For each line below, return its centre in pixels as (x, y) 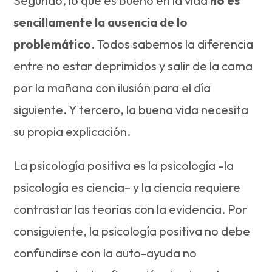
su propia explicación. (72, 131)
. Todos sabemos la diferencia (172, 44)
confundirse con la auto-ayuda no (105, 253)
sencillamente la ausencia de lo (101, 22)
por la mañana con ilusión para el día (112, 87)
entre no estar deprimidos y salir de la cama (133, 66)
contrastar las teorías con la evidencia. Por (131, 209)
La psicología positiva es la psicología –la (124, 165)
